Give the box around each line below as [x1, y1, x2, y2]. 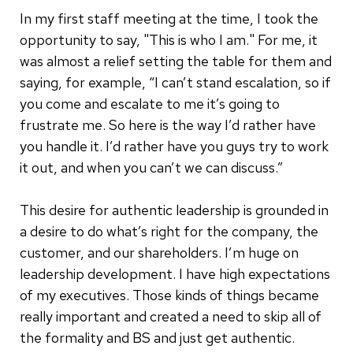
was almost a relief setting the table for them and [20, 51, 332, 70]
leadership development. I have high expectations [20, 264, 330, 283]
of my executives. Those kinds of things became [20, 285, 319, 304]
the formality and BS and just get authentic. [20, 328, 295, 347]
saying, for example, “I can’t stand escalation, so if [20, 72, 331, 91]
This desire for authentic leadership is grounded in [20, 200, 329, 219]
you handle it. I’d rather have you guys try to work [20, 136, 329, 155]
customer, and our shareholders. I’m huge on [20, 243, 299, 262]
